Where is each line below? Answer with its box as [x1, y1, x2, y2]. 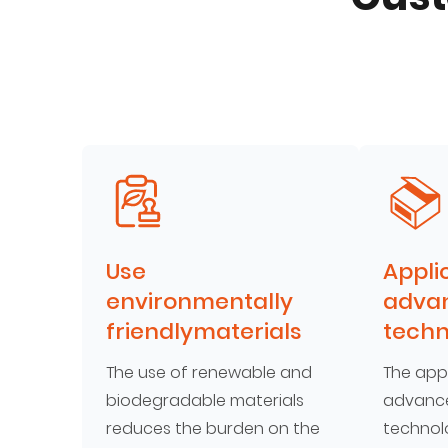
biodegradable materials [106, 389, 305, 412]
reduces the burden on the [106, 417, 321, 440]
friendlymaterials [106, 316, 303, 347]
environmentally [106, 286, 294, 317]
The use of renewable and [106, 361, 313, 384]
